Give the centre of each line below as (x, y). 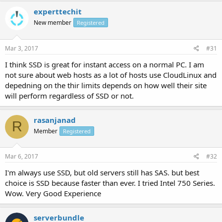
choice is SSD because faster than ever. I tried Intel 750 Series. (110, 183)
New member (53, 23)
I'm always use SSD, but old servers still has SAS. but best (102, 173)
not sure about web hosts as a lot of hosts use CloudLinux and (111, 75)
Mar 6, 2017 (22, 157)
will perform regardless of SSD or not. (69, 95)
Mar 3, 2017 (22, 48)
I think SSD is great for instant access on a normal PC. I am (105, 64)
